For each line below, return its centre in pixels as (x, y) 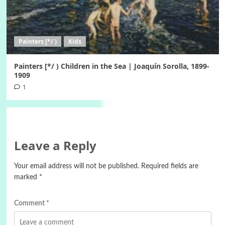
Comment (30, 204)
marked (26, 178)
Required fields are (170, 166)
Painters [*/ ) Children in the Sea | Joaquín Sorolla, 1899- (111, 66)
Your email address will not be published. (76, 166)
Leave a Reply (55, 146)
